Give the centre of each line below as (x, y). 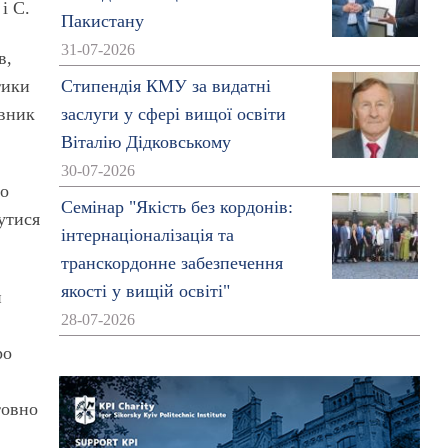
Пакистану (102, 21)
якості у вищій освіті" (145, 291)
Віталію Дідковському (145, 142)
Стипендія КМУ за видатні (165, 86)
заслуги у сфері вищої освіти (173, 114)
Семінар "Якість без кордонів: (176, 207)
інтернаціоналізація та (147, 235)
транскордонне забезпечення (171, 263)
